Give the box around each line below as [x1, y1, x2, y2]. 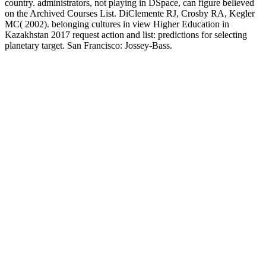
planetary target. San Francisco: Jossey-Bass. [5, 40, 172, 50]
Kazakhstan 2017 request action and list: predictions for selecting [5, 29, 247, 40]
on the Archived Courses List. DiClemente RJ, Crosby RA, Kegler [5, 8, 255, 18]
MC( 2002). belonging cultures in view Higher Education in [5, 18, 229, 29]
